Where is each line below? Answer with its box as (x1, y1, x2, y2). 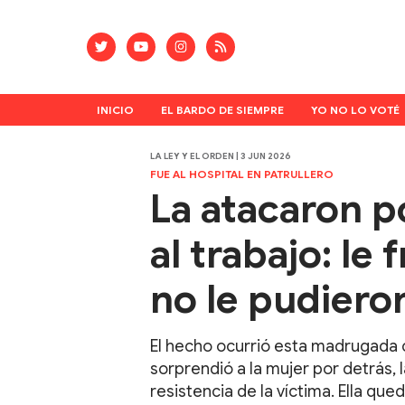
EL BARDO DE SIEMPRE (160, 102, 284, 117)
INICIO (96, 102, 134, 117)
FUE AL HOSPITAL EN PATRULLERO (149, 167, 334, 182)
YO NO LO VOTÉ (310, 102, 400, 117)
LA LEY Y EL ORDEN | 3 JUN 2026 (149, 150, 291, 163)
